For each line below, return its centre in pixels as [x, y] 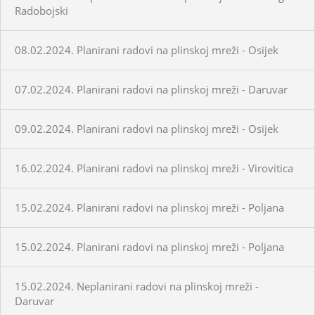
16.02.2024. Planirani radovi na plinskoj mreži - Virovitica [154, 168]
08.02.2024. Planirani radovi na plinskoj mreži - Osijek [147, 50]
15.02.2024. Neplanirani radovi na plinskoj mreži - [137, 286]
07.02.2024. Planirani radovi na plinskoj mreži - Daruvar [151, 89]
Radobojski [41, 10]
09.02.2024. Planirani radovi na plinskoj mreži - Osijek [147, 128]
